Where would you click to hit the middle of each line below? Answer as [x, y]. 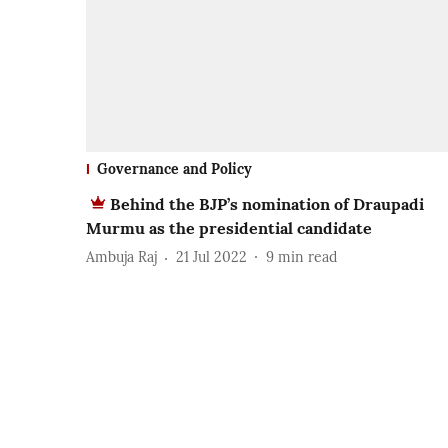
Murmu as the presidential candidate [229, 227]
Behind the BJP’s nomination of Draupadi [267, 203]
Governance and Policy [174, 168]
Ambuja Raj [121, 257]
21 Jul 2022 [211, 257]
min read [307, 257]
